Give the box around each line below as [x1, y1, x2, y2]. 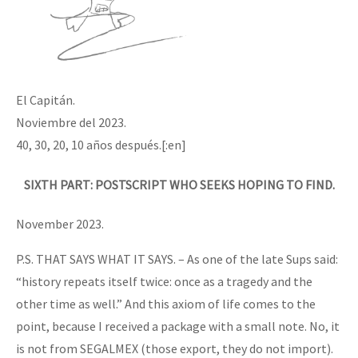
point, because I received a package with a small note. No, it [16, 317, 340, 334]
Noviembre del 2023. [16, 114, 126, 131]
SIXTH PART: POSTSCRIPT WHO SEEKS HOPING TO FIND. [23, 176, 335, 193]
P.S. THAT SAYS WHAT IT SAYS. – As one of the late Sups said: [16, 250, 338, 267]
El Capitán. [16, 92, 75, 109]
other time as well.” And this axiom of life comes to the [16, 295, 316, 312]
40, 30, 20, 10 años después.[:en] [16, 137, 186, 153]
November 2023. [16, 215, 104, 232]
